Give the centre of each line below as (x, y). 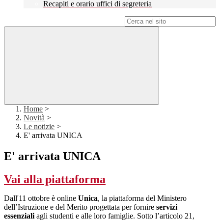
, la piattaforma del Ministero (142, 198)
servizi (167, 207)
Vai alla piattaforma (55, 179)
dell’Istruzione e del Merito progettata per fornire (79, 207)
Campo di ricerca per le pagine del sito (63, 21)
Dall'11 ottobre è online (41, 198)
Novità (34, 118)
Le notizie (39, 127)
